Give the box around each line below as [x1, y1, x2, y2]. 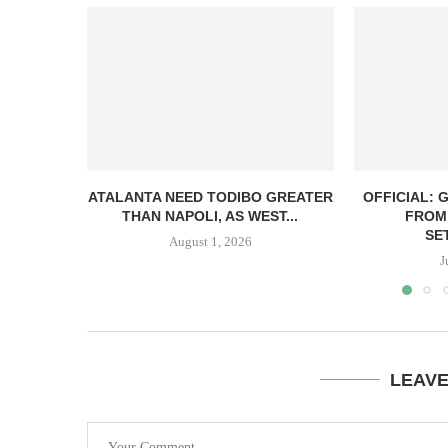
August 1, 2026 [168, 234, 252, 250]
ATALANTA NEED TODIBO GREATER [87, 189, 333, 206]
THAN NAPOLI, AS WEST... [122, 208, 299, 225]
